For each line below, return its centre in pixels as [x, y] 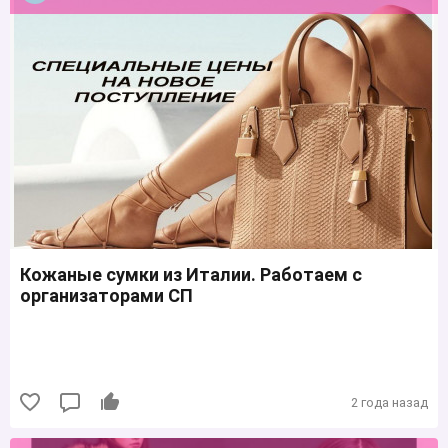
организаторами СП [108, 295]
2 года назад [389, 402]
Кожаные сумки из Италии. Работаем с [191, 274]
